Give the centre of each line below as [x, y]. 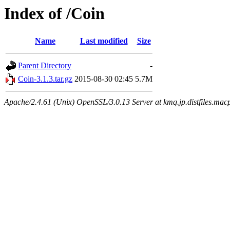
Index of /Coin [54, 13]
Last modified [104, 41]
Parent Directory [45, 66]
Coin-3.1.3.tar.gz [45, 79]
